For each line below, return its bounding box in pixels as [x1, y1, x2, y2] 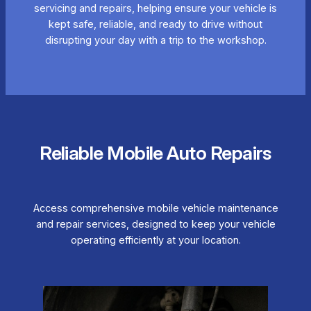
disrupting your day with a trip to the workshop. [44, 34, 267, 47]
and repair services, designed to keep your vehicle [35, 218, 276, 231]
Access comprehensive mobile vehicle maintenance [33, 202, 278, 215]
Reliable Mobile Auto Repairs [40, 141, 271, 165]
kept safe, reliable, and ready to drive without [49, 18, 262, 31]
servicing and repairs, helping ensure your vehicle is [34, 2, 277, 15]
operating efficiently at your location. [70, 234, 241, 247]
